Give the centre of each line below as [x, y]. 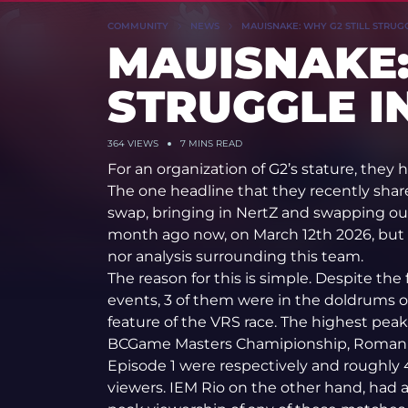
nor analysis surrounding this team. [235, 256]
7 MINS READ [211, 143]
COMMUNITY [138, 26]
